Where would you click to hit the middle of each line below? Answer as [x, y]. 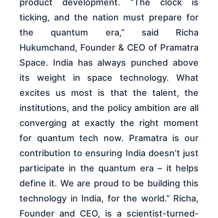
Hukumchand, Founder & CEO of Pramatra [109, 47]
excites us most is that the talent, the [109, 93]
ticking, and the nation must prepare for [109, 17]
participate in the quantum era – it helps [109, 168]
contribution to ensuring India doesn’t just [109, 153]
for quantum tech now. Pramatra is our [109, 138]
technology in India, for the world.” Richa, [109, 198]
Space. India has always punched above [109, 63]
